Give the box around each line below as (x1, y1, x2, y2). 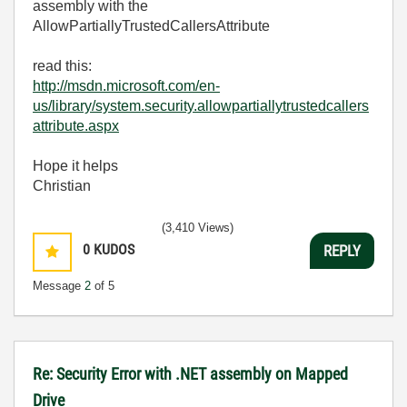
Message (33, 279, 84, 293)
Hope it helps (33, 158, 118, 174)
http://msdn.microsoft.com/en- (33, 78, 220, 94)
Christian (33, 178, 91, 194)
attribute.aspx (33, 118, 119, 134)
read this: (33, 58, 92, 74)
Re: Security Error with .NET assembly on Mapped (33, 364, 348, 383)
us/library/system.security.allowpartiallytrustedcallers (33, 98, 369, 114)
